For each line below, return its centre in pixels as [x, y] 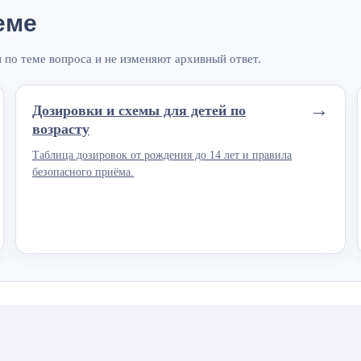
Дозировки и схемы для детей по [139, 111]
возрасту [61, 129]
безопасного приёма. [83, 172]
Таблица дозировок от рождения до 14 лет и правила [162, 156]
